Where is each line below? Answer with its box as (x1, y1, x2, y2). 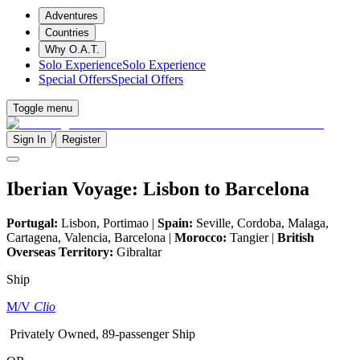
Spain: (157, 215, 193, 230)
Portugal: (6, 215, 58, 230)
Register (62, 133, 100, 145)
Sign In (13, 133, 46, 145)
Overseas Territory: (6, 244, 113, 259)
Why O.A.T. (45, 43, 100, 55)
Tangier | (227, 230, 277, 244)
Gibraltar (113, 244, 162, 259)
